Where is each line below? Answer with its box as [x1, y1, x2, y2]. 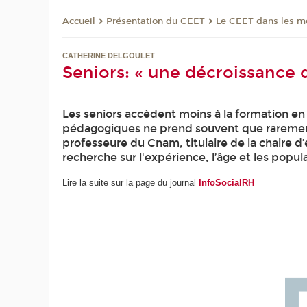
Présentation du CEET [106, 16, 206, 27]
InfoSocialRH [199, 177, 255, 188]
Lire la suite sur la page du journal [62, 177, 199, 188]
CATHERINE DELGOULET [62, 51, 156, 60]
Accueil [62, 16, 96, 27]
